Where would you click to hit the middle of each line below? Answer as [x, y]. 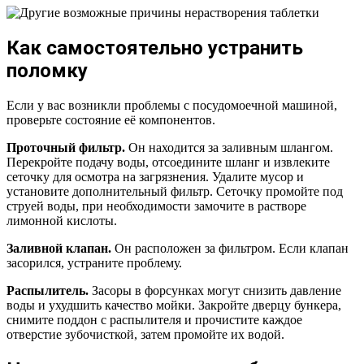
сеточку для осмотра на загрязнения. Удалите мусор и [155, 177]
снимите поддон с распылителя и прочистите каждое [154, 320]
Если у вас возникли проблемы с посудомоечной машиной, [172, 106]
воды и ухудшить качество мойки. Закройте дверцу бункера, [174, 305]
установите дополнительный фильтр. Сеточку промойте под [175, 192]
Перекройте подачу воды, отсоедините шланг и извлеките [168, 162]
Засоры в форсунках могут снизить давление [215, 291]
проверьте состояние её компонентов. [111, 120]
